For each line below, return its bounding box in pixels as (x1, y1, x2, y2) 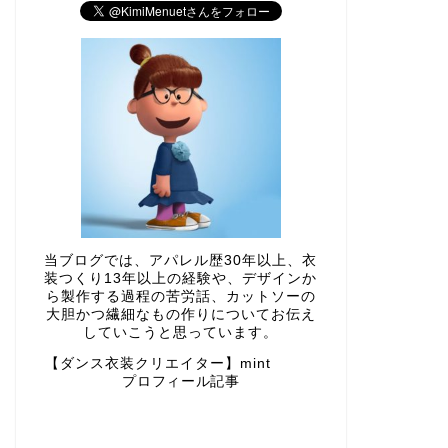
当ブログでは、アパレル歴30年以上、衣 (44, 252, 318, 268)
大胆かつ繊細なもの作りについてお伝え (45, 306, 316, 322)
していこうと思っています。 (83, 324, 279, 340)
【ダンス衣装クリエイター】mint (45, 356, 317, 372)
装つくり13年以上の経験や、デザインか (44, 270, 318, 286)
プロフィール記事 (122, 374, 240, 390)
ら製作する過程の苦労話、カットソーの (45, 288, 316, 304)
